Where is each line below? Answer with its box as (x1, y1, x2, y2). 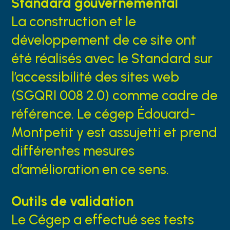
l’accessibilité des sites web (11, 68, 180, 85)
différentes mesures (11, 142, 135, 159)
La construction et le (11, 13, 137, 30)
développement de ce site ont (11, 31, 197, 48)
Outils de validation (11, 193, 134, 210)
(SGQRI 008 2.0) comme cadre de (11, 87, 218, 104)
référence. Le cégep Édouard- (11, 105, 196, 122)
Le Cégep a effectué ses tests (11, 212, 195, 228)
